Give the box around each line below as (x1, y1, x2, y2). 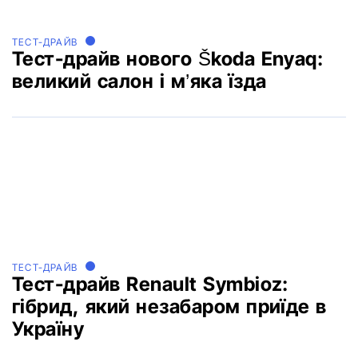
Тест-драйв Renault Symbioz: (12, 272, 288, 296)
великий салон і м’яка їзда (12, 70, 267, 93)
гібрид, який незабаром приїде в (12, 295, 327, 319)
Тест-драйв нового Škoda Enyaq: (12, 47, 324, 71)
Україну (12, 317, 85, 341)
